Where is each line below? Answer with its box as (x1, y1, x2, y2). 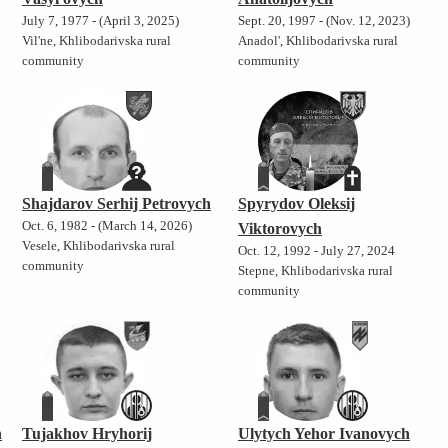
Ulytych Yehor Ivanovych (237, 425, 410, 443)
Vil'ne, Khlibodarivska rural (22, 34, 171, 49)
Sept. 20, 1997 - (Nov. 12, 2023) (237, 14, 410, 29)
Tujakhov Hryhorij (22, 425, 152, 443)
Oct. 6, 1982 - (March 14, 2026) (22, 219, 192, 234)
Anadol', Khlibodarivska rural (237, 34, 398, 49)
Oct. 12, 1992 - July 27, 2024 (237, 244, 395, 259)
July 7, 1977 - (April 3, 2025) (22, 14, 179, 29)
